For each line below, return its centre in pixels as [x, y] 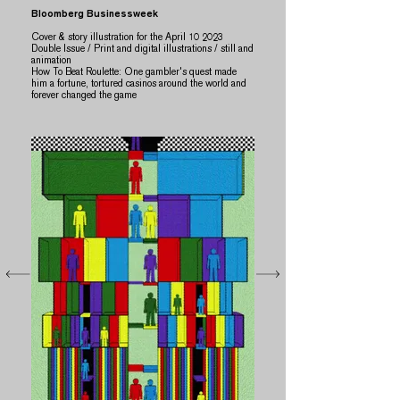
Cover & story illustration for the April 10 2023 [127, 37]
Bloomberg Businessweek [95, 14]
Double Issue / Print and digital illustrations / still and [142, 49]
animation [51, 60]
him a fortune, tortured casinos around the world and [139, 83]
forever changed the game [84, 95]
